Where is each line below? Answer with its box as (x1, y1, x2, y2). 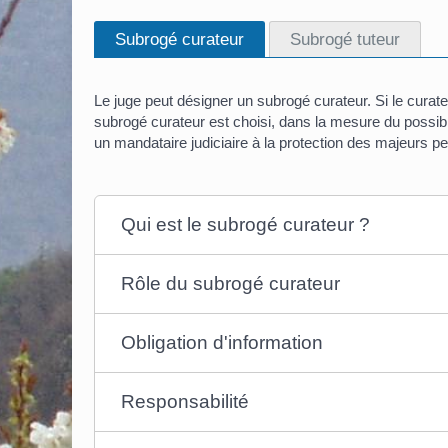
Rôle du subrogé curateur (121, 273, 341, 295)
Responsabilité (121, 391, 250, 413)
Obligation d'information (121, 332, 324, 354)
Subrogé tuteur (289, 29, 400, 50)
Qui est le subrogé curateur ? (121, 214, 371, 236)
